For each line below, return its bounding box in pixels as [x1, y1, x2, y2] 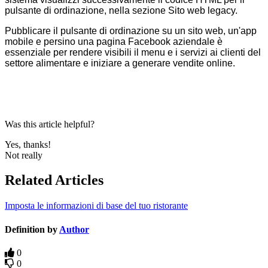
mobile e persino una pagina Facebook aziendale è [5, 36, 223, 47]
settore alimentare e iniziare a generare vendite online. [5, 57, 235, 68]
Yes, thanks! [5, 139, 51, 150]
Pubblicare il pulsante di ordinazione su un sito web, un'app [5, 25, 257, 36]
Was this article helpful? [5, 118, 95, 129]
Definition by [5, 224, 59, 234]
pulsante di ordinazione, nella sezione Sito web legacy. [5, 5, 237, 16]
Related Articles [5, 172, 103, 188]
